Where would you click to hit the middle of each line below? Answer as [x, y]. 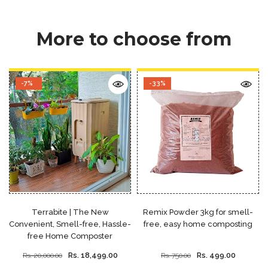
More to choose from [134, 39]
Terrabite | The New [70, 212]
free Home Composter [70, 236]
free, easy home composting [198, 224]
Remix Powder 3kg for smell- [198, 212]
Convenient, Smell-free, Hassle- [70, 224]
